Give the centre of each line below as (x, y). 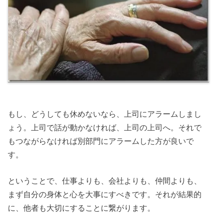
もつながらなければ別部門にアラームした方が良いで (101, 141)
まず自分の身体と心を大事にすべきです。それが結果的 (105, 194)
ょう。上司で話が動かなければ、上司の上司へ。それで (105, 127)
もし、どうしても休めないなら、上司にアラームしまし (105, 114)
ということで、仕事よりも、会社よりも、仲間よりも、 (105, 181)
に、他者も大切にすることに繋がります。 (82, 208)
